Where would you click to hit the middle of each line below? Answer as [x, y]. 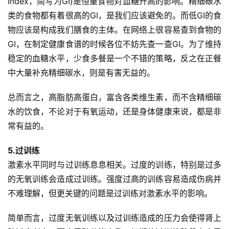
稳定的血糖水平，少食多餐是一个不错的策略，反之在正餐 [114, 59]
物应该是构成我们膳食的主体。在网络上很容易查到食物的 [114, 30]
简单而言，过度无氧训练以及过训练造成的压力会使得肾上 [114, 218]
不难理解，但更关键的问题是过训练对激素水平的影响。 [110, 193]
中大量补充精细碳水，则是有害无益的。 [81, 73]
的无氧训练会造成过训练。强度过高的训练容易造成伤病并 [114, 179]
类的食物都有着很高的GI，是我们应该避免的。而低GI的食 [114, 16]
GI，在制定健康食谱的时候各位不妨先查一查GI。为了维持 [114, 44]
